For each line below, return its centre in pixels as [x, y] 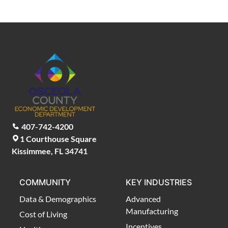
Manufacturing [152, 211]
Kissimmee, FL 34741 [50, 151]
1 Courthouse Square [58, 138]
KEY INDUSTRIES [159, 182]
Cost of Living [43, 214]
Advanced [143, 198]
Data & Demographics [58, 198]
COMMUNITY [45, 182]
